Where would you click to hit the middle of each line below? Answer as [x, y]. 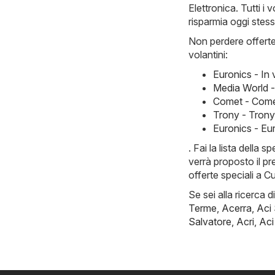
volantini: [208, 54]
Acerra [237, 208]
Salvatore [210, 221]
